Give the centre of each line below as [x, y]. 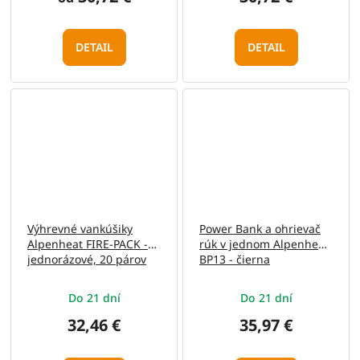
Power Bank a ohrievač [260, 229]
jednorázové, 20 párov [87, 260]
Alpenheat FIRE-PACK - [88, 244]
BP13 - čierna [235, 260]
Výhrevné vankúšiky [80, 229]
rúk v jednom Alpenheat [264, 244]
